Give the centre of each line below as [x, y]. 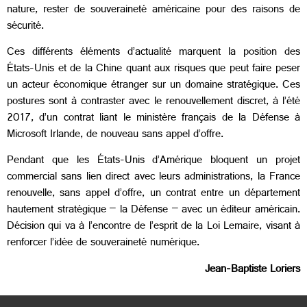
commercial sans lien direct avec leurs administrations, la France [153, 178]
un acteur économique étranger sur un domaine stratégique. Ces [153, 86]
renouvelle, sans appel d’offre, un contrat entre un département [153, 195]
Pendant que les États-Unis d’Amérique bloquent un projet [153, 162]
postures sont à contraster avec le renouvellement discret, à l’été [153, 102]
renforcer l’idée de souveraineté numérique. [103, 244]
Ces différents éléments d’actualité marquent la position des [153, 53]
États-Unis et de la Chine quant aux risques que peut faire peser [153, 69]
